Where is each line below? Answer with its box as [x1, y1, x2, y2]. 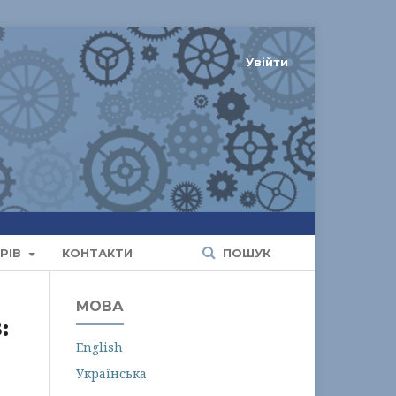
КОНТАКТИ [61, 246, 133, 260]
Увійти [246, 55, 288, 69]
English [76, 339, 123, 355]
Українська [76, 365, 147, 382]
